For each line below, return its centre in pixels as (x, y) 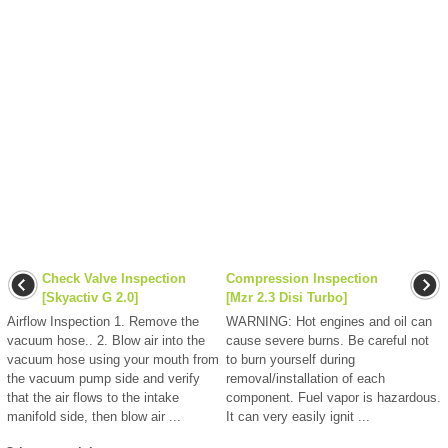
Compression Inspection (302, 279)
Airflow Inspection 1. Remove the (103, 322)
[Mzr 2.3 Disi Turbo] (286, 298)
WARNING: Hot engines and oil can (329, 322)
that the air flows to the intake (93, 398)
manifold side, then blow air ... (94, 417)
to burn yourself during (290, 360)
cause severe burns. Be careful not (327, 341)
